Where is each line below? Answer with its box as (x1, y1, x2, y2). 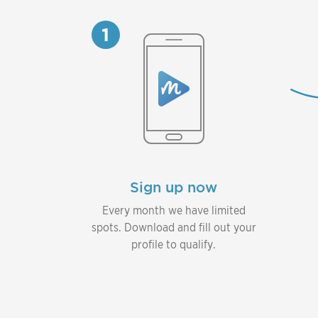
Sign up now (130, 178, 217, 196)
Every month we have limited (102, 203, 246, 217)
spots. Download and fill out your (91, 220, 256, 234)
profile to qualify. (131, 237, 216, 251)
